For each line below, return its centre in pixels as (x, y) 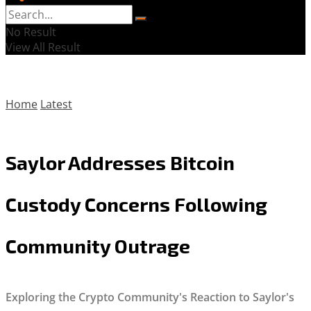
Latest (56, 104)
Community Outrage (98, 245)
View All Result (43, 47)
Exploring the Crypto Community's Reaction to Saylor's (150, 297)
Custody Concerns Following (136, 204)
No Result (31, 32)
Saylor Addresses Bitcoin (120, 162)
